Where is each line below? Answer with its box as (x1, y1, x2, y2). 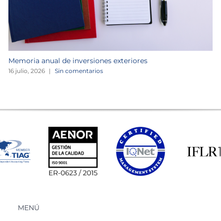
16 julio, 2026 (8, 67, 45, 74)
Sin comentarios (54, 67, 103, 74)
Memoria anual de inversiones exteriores (8, 56, 147, 65)
